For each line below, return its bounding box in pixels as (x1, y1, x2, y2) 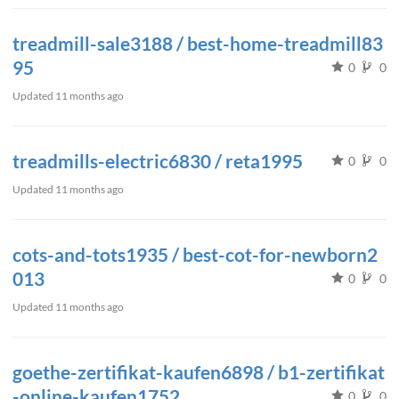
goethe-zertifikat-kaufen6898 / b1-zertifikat (12, 361, 385, 383)
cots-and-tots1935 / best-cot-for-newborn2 (12, 243, 378, 265)
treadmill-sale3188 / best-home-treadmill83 (12, 32, 383, 54)
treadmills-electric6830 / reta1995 (12, 150, 303, 172)
